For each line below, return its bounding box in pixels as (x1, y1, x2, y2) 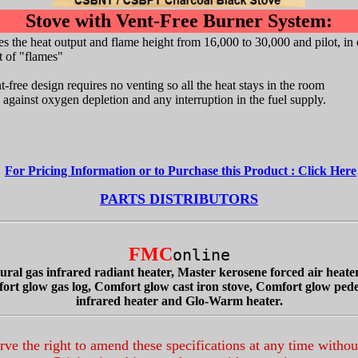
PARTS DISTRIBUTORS (100, 191, 258, 207)
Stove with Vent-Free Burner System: (26, 10, 332, 31)
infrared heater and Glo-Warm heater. (75, 294, 283, 308)
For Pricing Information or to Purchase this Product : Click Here (5, 164, 356, 177)
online (172, 245, 230, 265)
